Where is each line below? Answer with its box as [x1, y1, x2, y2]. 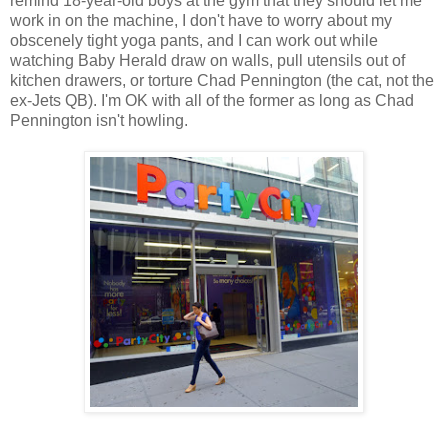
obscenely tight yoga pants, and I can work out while [10, 32, 378, 50]
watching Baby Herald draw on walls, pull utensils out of [10, 52, 405, 70]
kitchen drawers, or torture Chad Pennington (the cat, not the [10, 72, 434, 90]
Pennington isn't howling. [10, 112, 188, 130]
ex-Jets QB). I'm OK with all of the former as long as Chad [10, 92, 414, 110]
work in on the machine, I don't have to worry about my [10, 12, 392, 30]
